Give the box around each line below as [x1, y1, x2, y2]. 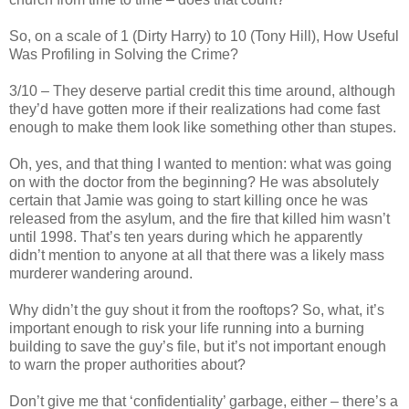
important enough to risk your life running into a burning [9, 320, 364, 336]
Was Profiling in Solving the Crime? [9, 46, 238, 62]
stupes [350, 119, 393, 135]
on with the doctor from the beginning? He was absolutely [9, 173, 379, 190]
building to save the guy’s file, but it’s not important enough [9, 338, 386, 354]
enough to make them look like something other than [9, 119, 350, 135]
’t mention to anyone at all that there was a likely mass [37, 246, 384, 263]
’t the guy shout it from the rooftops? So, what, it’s [70, 301, 384, 318]
